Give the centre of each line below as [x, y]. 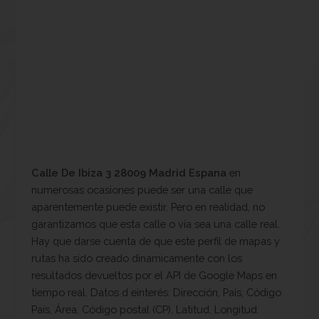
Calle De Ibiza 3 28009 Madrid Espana [129, 172]
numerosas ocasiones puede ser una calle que [142, 189]
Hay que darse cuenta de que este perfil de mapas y [156, 241]
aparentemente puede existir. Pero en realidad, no [148, 206]
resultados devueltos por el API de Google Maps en [154, 275]
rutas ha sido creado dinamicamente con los [137, 258]
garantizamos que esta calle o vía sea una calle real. [156, 224]
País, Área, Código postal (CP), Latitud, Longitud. [145, 309]
